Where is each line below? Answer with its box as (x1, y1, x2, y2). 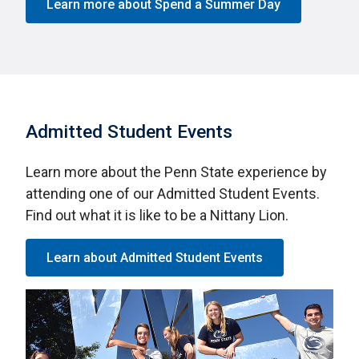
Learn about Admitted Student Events (46, 249, 263, 265)
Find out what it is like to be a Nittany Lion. (26, 206, 288, 224)
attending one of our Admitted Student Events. (26, 184, 320, 202)
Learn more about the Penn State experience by (26, 163, 327, 180)
